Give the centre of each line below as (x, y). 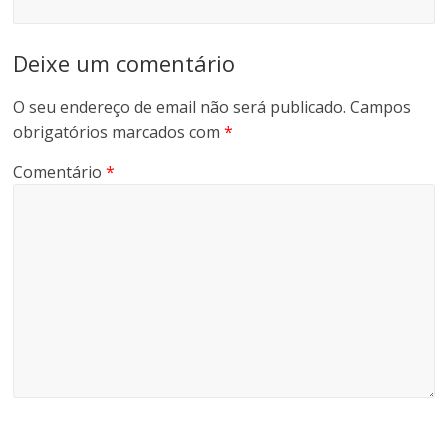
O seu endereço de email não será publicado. (180, 107)
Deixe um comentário (124, 63)
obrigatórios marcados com (119, 132)
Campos (381, 107)
